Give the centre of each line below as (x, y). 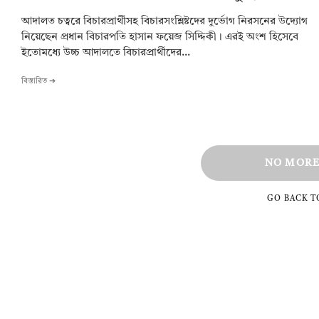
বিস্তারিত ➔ (38, 82)
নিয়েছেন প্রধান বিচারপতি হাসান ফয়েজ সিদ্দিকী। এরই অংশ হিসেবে (160, 38)
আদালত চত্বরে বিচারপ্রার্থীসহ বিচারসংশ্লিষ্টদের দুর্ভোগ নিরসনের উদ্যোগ (164, 22)
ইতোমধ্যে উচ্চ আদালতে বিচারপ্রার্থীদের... (106, 53)
